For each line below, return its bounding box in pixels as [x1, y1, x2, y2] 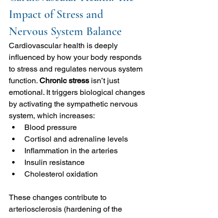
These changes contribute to [9, 192, 109, 202]
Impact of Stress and [9, 7, 106, 21]
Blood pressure [24, 122, 77, 132]
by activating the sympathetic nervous [9, 99, 140, 109]
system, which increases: [9, 110, 95, 120]
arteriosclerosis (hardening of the [9, 204, 124, 214]
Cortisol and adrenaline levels [24, 134, 128, 144]
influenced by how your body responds [9, 52, 144, 62]
